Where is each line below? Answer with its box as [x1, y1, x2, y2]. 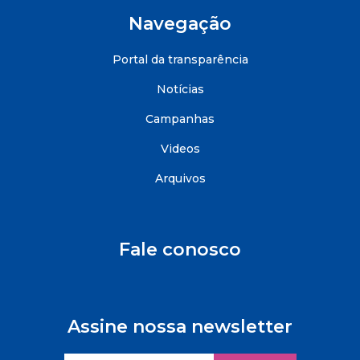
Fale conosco [119, 239, 241, 260]
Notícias [156, 82, 204, 96]
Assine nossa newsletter [67, 316, 292, 337]
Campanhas [145, 112, 215, 126]
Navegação [129, 13, 231, 35]
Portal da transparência [112, 52, 248, 67]
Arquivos [154, 171, 206, 186]
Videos [160, 141, 200, 156]
